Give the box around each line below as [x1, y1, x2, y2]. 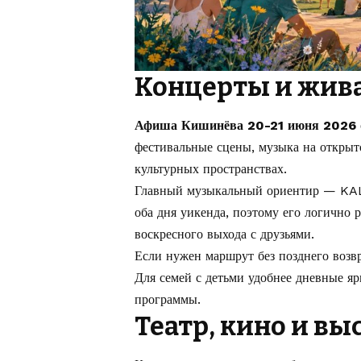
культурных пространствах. [135, 160, 287, 176]
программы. [135, 291, 201, 307]
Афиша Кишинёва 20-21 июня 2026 [135, 117, 356, 133]
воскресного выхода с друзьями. [135, 226, 314, 242]
